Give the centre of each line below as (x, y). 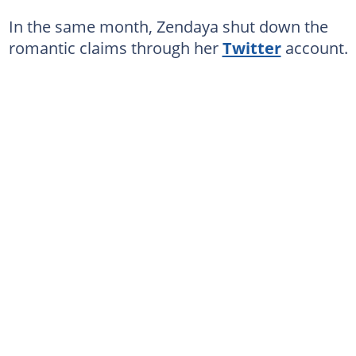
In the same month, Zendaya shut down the (168, 26)
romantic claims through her (115, 48)
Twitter (252, 48)
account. (314, 48)
